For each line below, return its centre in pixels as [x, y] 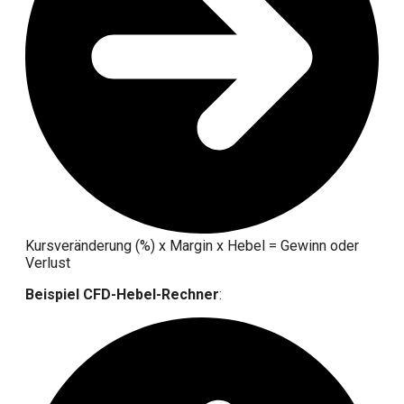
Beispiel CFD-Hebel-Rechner [122, 295]
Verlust [48, 263]
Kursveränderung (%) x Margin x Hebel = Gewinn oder [192, 246]
